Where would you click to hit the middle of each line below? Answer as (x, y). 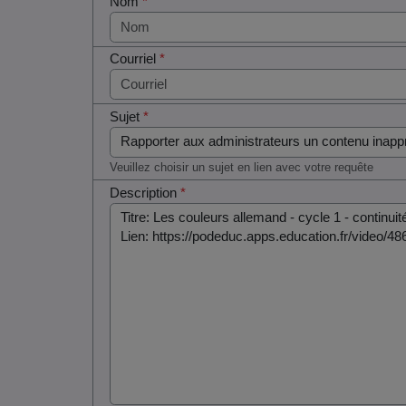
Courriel (135, 59)
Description (145, 193)
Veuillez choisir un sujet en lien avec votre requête (242, 167)
